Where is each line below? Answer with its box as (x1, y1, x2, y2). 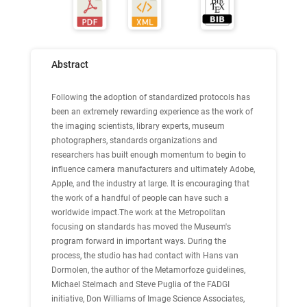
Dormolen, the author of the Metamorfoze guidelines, (51, 265, 245, 275)
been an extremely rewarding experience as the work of (51, 107, 253, 116)
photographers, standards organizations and (51, 136, 217, 145)
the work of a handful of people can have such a (51, 193, 229, 203)
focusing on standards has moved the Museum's (51, 222, 231, 232)
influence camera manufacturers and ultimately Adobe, (51, 164, 255, 174)
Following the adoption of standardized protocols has (51, 93, 250, 102)
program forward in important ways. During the (51, 236, 226, 246)
